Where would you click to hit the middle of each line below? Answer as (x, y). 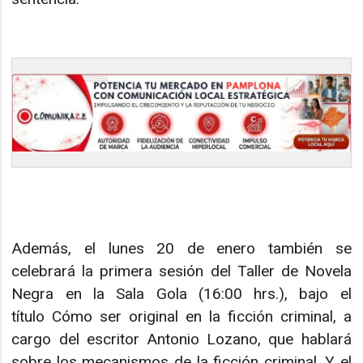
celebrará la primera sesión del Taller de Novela (181, 271)
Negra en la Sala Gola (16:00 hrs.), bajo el (181, 293)
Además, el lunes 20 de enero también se (181, 248)
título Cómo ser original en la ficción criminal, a (181, 316)
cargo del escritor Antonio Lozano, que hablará (181, 339)
